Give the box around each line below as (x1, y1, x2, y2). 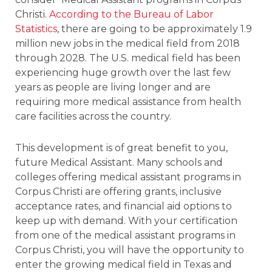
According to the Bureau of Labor (49, 8, 214, 20)
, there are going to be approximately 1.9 (57, 22, 252, 35)
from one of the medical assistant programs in (15, 229, 236, 241)
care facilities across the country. (15, 110, 171, 122)
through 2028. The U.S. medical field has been (15, 52, 240, 64)
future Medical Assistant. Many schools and (15, 156, 223, 168)
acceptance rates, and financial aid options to (15, 200, 232, 212)
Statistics (15, 22, 57, 35)
